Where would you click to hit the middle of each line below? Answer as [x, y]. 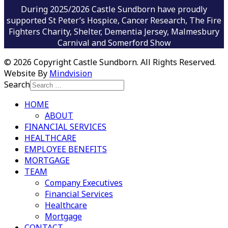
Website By [27, 73]
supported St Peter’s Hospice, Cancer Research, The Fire [114, 20]
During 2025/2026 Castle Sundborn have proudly [114, 9]
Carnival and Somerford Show [114, 42]
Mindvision [71, 73]
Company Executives [84, 182]
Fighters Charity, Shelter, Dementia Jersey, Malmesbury [114, 31]
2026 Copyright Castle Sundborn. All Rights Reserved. [115, 62]
